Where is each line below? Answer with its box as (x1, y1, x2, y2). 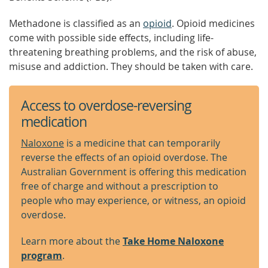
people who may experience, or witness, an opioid (21, 194, 246, 207)
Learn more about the (21, 234, 123, 248)
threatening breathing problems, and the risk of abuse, (9, 45, 257, 59)
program (21, 249, 62, 262)
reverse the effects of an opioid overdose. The (21, 151, 227, 164)
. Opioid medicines (172, 17, 255, 30)
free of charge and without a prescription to (21, 179, 218, 193)
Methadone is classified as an (9, 17, 143, 30)
